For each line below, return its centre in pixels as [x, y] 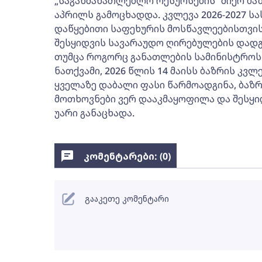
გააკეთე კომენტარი [127, 199]
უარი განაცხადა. [94, 113]
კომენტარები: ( [123, 156]
